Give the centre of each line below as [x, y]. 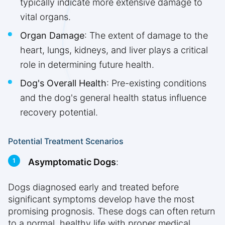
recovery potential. [59, 113]
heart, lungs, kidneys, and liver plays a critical [114, 50]
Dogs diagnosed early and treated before [93, 187]
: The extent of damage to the [146, 36]
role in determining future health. [87, 65]
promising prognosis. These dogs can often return [111, 211]
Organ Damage [52, 36]
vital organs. [45, 17]
